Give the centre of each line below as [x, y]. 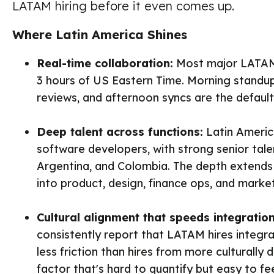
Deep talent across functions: [120, 132]
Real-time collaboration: [105, 63]
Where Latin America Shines [100, 35]
